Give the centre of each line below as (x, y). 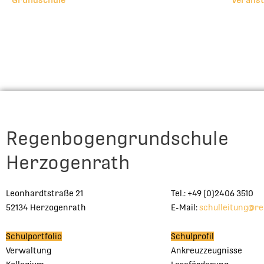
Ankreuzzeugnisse (207, 250)
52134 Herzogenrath (46, 208)
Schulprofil (192, 236)
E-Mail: (185, 208)
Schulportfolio (34, 236)
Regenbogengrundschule (119, 138)
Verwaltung (29, 250)
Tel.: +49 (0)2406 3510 (212, 194)
